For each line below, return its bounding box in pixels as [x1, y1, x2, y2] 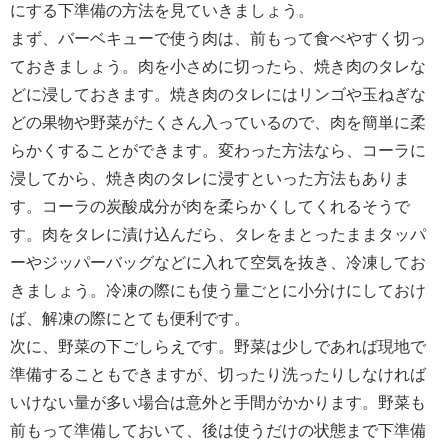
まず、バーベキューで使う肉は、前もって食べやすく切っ [10, 29, 426, 47]
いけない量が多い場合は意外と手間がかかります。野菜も [10, 393, 426, 411]
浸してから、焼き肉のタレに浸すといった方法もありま [10, 169, 410, 187]
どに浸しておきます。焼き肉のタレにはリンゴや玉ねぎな [10, 85, 426, 103]
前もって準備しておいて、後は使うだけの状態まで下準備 [10, 421, 426, 439]
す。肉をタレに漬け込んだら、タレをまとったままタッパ [10, 225, 426, 243]
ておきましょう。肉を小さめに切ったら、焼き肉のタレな [10, 57, 426, 75]
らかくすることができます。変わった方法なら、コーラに [10, 141, 426, 159]
